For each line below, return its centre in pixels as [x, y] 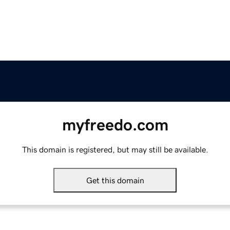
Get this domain [115, 180]
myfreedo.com [115, 125]
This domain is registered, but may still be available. [115, 150]
